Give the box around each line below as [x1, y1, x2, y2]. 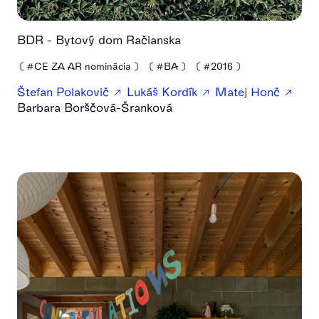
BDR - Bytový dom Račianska [17, 32, 181, 46]
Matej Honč [215, 84, 283, 98]
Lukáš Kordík [127, 84, 201, 98]
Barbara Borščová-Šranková [17, 100, 172, 114]
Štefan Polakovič [17, 84, 113, 98]
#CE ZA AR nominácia [27, 60, 131, 71]
